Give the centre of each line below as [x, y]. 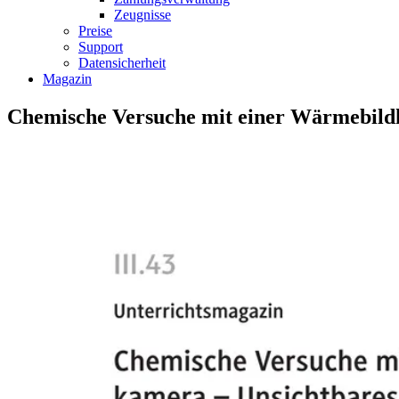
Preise [95, 30]
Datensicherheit [122, 62]
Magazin [67, 78]
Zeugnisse [142, 14]
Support [101, 46]
